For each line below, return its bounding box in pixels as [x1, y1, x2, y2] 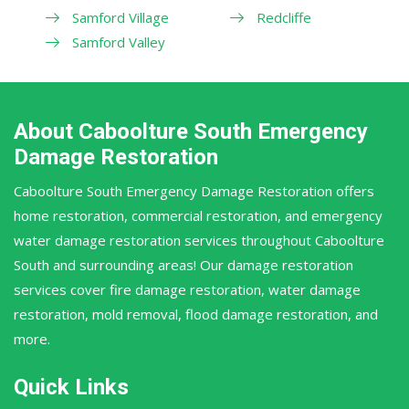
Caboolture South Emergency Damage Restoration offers [14, 181, 374, 200]
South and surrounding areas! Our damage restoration [14, 255, 353, 274]
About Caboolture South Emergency [14, 118, 368, 144]
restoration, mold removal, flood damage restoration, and [14, 304, 378, 323]
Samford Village [72, 7, 169, 26]
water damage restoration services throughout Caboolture [14, 230, 384, 249]
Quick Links [14, 373, 129, 400]
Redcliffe [256, 7, 311, 26]
